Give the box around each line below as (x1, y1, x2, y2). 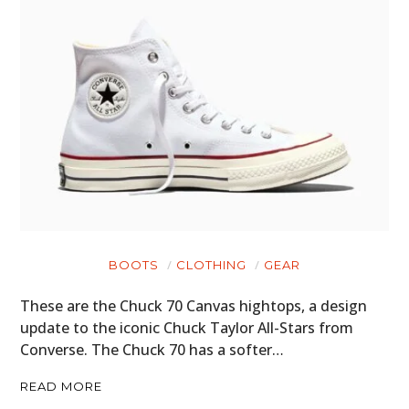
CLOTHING (176, 257, 246, 272)
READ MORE (20, 378, 103, 393)
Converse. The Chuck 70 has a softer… (20, 339, 285, 360)
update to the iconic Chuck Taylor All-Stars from (20, 317, 354, 338)
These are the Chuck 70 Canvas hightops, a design (20, 295, 368, 316)
